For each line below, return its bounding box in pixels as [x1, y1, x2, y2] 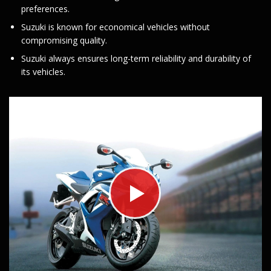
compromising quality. [21, 34, 107, 46]
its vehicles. [21, 65, 65, 77]
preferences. [21, 2, 70, 15]
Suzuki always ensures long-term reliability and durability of [21, 52, 251, 64]
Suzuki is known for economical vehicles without [21, 21, 210, 33]
